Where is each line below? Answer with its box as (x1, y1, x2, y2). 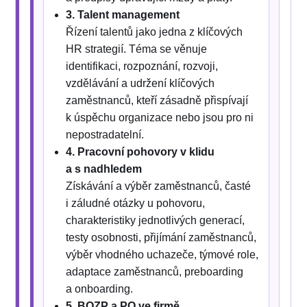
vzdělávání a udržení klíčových (66, 77, 215, 90)
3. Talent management (66, 9, 180, 21)
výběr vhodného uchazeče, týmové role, (66, 249, 259, 261)
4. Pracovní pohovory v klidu (66, 146, 215, 158)
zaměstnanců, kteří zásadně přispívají (66, 95, 249, 107)
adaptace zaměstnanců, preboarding (66, 266, 244, 278)
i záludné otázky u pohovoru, (66, 197, 206, 210)
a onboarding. (66, 283, 134, 295)
